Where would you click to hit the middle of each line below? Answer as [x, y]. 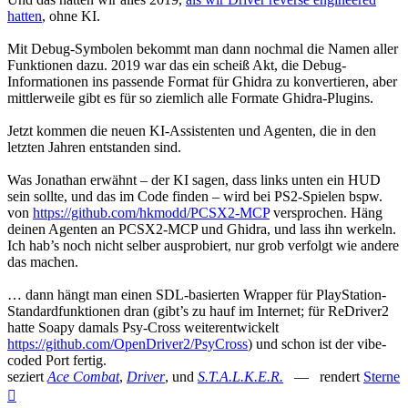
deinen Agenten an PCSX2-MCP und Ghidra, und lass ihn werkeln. [202, 229]
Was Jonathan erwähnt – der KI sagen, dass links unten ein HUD [194, 180]
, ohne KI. [71, 16]
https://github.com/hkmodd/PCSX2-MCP [151, 213]
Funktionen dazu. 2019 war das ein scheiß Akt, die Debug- [177, 66]
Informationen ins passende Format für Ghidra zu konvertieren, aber [202, 82]
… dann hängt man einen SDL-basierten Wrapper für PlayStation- [197, 295]
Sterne [382, 377]
